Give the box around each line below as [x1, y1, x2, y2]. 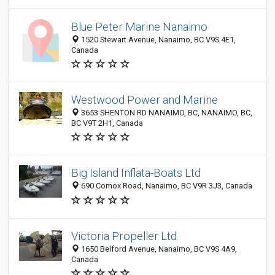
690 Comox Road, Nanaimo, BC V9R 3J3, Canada [79, 181, 252, 191]
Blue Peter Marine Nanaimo [71, 20, 207, 33]
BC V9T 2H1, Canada [71, 118, 143, 128]
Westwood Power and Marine [71, 93, 218, 106]
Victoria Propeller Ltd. [71, 230, 179, 242]
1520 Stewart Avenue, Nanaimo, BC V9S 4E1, [79, 35, 236, 44]
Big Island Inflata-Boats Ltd [71, 166, 201, 180]
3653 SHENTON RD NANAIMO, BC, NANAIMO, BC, [79, 108, 252, 117]
